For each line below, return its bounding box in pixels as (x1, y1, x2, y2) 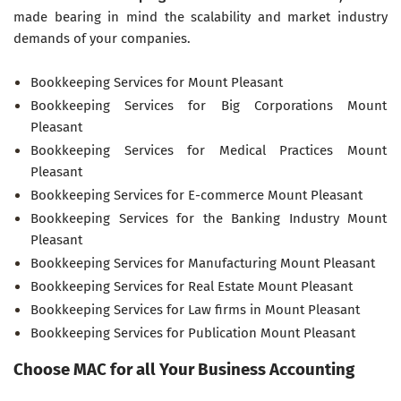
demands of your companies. (13, 30, 191, 47)
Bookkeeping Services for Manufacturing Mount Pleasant (30, 254, 375, 271)
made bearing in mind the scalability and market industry (13, 8, 388, 25)
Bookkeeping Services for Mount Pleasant (30, 73, 283, 90)
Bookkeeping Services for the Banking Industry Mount (30, 209, 387, 226)
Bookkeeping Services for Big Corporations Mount (30, 97, 387, 114)
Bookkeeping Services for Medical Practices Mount (30, 141, 387, 158)
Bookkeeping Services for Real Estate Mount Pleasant (30, 277, 353, 294)
